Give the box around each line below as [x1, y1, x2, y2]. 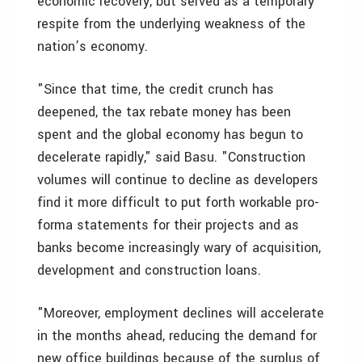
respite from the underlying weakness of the [37, 15, 305, 33]
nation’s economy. [37, 37, 148, 56]
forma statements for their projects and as [37, 216, 299, 234]
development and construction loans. [37, 261, 261, 280]
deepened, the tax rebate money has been [37, 103, 291, 121]
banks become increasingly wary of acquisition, [37, 238, 321, 257]
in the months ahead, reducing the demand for [37, 326, 317, 345]
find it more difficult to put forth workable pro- [37, 193, 319, 212]
